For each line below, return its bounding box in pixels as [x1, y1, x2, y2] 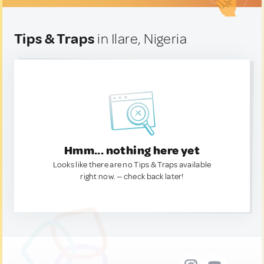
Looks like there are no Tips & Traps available [52, 160, 212, 170]
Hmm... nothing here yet [64, 143, 200, 158]
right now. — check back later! [80, 171, 184, 181]
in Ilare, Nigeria [94, 30, 187, 48]
